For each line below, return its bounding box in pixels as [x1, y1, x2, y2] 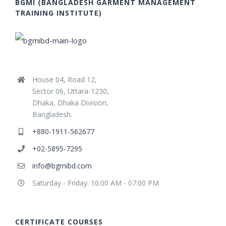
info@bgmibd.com [32, 160, 92, 171]
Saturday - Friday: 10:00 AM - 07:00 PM [32, 178, 159, 188]
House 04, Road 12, [32, 74, 97, 84]
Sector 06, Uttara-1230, [32, 86, 109, 96]
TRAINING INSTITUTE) [15, 8, 102, 18]
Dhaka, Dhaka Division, [32, 97, 108, 107]
